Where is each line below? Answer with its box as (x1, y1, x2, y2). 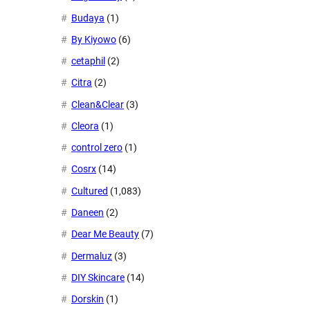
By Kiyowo (71, 33, 116, 45)
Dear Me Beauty (71, 228, 139, 240)
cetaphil (71, 55, 105, 67)
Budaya (71, 12, 104, 24)
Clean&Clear (71, 98, 124, 110)
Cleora (71, 120, 99, 131)
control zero (71, 142, 122, 154)
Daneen (71, 207, 104, 219)
